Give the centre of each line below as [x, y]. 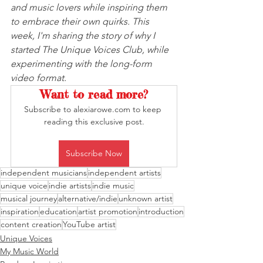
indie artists [70, 186]
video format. [38, 78]
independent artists [124, 173]
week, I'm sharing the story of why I [84, 36]
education [58, 211]
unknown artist [146, 198]
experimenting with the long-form [82, 64]
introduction [161, 211]
